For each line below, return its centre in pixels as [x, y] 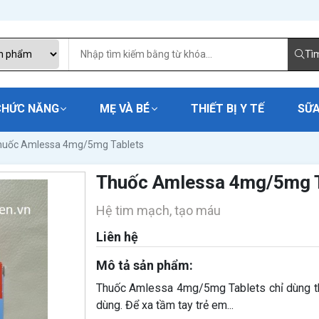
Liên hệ [117, 237]
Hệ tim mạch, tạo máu [158, 210]
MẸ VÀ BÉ [125, 109]
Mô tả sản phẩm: [144, 265]
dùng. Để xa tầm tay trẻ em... [164, 305]
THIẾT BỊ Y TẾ [227, 109]
